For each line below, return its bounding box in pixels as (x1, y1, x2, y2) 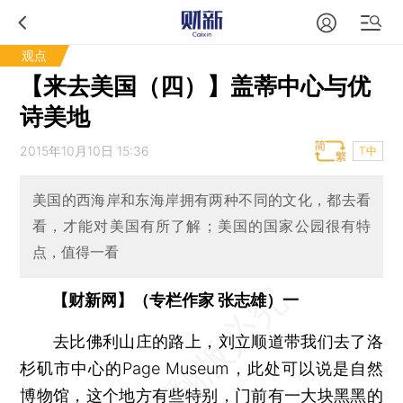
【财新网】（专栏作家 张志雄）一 (52, 290, 300, 309)
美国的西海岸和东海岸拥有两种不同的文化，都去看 (31, 191, 372, 210)
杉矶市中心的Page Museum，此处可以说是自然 (20, 358, 383, 378)
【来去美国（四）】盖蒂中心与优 (20, 72, 372, 100)
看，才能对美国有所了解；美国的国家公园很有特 (31, 217, 372, 236)
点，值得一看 (31, 243, 119, 262)
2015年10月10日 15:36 (20, 143, 150, 158)
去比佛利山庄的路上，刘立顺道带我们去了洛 (20, 331, 383, 351)
